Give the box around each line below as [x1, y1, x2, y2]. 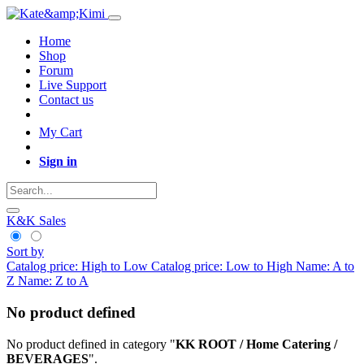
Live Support [39, 78, 106, 92]
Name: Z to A [18, 274, 89, 288]
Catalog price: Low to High [151, 259, 292, 274]
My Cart [39, 125, 82, 140]
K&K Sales [6, 214, 66, 228]
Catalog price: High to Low [6, 259, 148, 274]
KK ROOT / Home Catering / [175, 336, 337, 351]
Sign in [39, 154, 77, 169]
